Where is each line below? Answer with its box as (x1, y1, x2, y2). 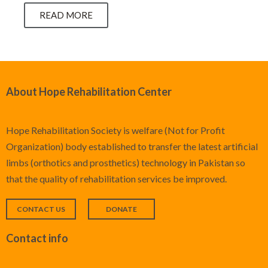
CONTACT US (17, 205, 65, 214)
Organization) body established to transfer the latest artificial (6, 141, 258, 153)
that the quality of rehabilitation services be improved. (6, 173, 227, 185)
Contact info (6, 232, 68, 245)
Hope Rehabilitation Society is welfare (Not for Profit (6, 124, 225, 136)
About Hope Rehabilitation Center (6, 85, 172, 99)
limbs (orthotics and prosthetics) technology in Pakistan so (6, 157, 245, 169)
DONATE (106, 205, 137, 214)
